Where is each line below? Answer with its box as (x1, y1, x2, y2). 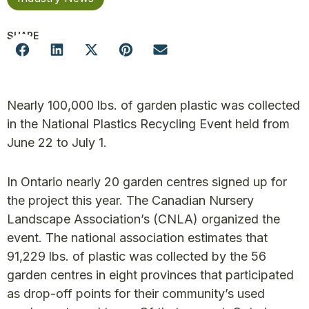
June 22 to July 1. (7, 135, 107, 150)
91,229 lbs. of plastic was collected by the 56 (7, 249, 266, 263)
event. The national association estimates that (7, 230, 268, 245)
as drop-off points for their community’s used (7, 286, 265, 301)
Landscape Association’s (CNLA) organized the (7, 212, 280, 226)
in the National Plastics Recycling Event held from (7, 117, 290, 131)
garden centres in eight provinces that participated (7, 268, 294, 282)
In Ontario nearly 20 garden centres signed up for (7, 175, 287, 189)
